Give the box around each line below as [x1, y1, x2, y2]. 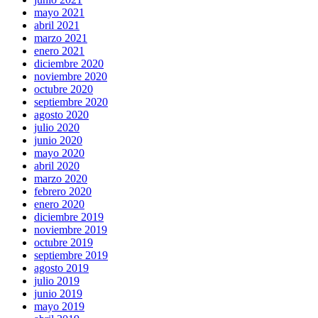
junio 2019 [34, 287, 82, 300]
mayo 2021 [34, 6, 84, 18]
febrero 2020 [34, 185, 92, 197]
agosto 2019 [34, 261, 89, 274]
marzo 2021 [34, 31, 87, 44]
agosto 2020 [34, 108, 89, 121]
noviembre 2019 [34, 223, 107, 236]
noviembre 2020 [34, 70, 107, 82]
